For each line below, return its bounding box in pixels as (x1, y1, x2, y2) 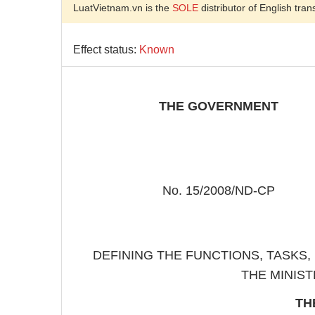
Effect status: (73, 44, 139, 56)
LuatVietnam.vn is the (73, 2, 172, 13)
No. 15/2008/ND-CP (162, 184, 275, 198)
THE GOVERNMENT (159, 99, 278, 113)
